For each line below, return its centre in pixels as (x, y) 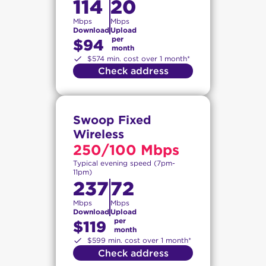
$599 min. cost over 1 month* (139, 240)
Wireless (99, 134)
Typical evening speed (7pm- (124, 163)
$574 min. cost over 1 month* (139, 58)
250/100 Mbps (126, 150)
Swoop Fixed (112, 120)
